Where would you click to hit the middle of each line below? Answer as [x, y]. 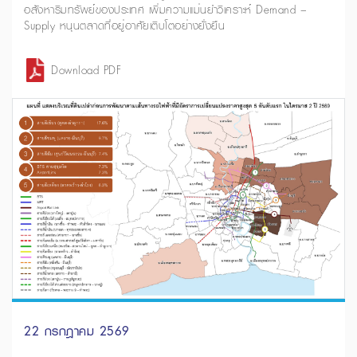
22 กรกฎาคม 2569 [77, 331]
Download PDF [86, 70]
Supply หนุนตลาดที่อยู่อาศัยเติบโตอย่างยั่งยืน [124, 25]
